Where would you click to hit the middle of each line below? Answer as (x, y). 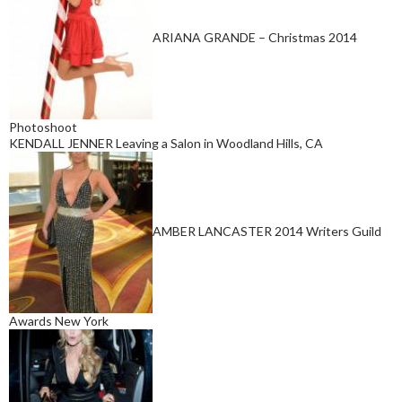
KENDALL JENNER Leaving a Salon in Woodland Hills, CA (166, 143)
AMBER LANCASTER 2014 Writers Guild (267, 231)
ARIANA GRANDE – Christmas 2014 (255, 37)
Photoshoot (43, 127)
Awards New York (59, 320)
